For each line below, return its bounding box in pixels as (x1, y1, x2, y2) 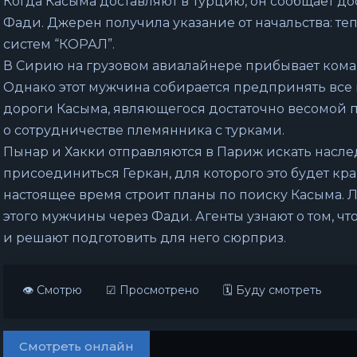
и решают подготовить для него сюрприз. (3, 230, 286, 245)
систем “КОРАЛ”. (3, 37, 115, 52)
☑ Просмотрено (106, 283, 199, 297)
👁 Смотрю (22, 283, 82, 297)
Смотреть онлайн (19, 339, 134, 354)
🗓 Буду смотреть (223, 283, 321, 297)
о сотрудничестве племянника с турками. (3, 123, 284, 138)
